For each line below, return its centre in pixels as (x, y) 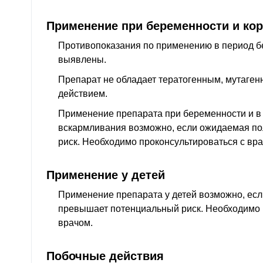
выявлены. (82, 60)
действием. (83, 94)
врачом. (75, 222)
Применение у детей (106, 174)
